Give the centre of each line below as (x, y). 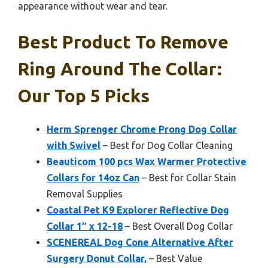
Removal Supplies (85, 194)
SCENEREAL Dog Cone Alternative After (140, 242)
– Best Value (174, 258)
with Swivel (74, 145)
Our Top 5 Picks (84, 95)
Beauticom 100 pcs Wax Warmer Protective (147, 161)
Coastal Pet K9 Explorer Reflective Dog (138, 210)
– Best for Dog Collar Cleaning (167, 145)
